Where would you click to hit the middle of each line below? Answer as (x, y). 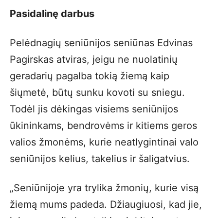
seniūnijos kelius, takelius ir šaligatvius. (100, 159)
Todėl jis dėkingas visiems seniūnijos (94, 109)
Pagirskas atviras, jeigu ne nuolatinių (94, 59)
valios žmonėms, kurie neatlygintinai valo (104, 142)
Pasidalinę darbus (52, 14)
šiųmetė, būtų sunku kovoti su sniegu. (97, 92)
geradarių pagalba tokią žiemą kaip (90, 76)
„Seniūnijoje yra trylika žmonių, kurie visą (104, 188)
